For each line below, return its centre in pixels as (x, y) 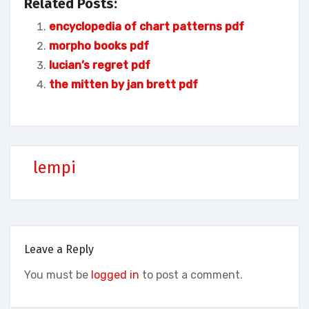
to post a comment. (191, 275)
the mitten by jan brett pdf (123, 84)
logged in (115, 275)
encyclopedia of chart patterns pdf (147, 26)
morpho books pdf (99, 46)
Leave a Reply (59, 249)
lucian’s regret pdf (100, 65)
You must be (57, 275)
